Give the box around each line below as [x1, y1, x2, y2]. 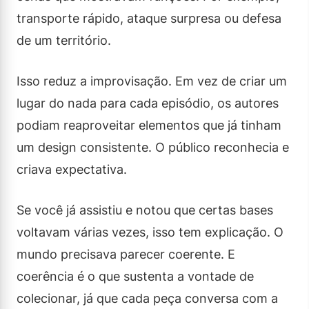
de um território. [17, 32, 111, 48]
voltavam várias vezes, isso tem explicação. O [17, 224, 283, 239]
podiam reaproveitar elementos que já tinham [17, 117, 281, 132]
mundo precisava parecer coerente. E [17, 246, 235, 261]
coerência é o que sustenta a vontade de [17, 268, 254, 283]
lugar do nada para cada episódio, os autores [17, 95, 279, 110]
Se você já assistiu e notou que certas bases [17, 202, 273, 217]
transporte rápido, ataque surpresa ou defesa [17, 10, 281, 26]
